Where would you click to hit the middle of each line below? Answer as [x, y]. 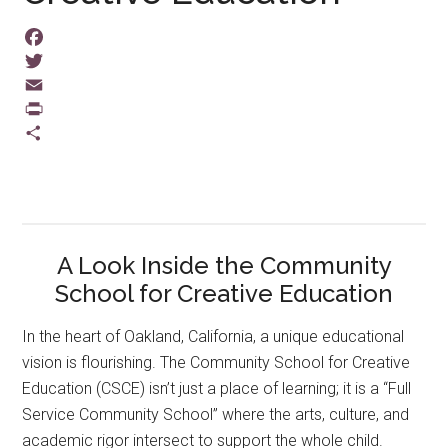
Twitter [47, 84]
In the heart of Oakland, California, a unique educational [213, 336]
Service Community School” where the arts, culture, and [216, 414]
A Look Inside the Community [224, 265]
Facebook [57, 60]
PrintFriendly [67, 132]
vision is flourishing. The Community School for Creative [216, 362]
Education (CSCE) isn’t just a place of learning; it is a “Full [217, 388]
